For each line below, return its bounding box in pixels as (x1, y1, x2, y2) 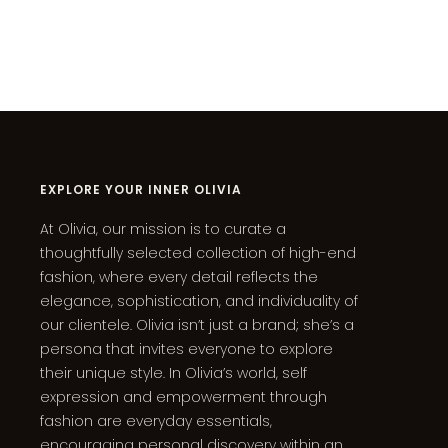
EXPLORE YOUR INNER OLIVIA (40, 180, 242, 198)
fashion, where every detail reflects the (40, 266, 318, 287)
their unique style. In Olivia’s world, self (40, 362, 307, 383)
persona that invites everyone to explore (40, 338, 333, 359)
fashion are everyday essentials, (40, 410, 272, 431)
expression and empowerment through (40, 386, 327, 407)
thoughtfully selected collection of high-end (40, 242, 356, 263)
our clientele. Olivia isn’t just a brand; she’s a (40, 314, 354, 335)
